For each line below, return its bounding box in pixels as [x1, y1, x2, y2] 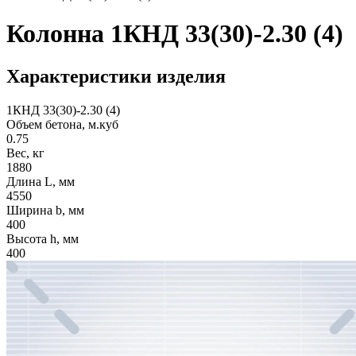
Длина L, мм [6, 174, 75, 188]
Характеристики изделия [6, 65, 226, 87]
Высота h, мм [6, 231, 79, 246]
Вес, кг [6, 145, 44, 160]
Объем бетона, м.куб [6, 117, 118, 131]
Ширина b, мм [6, 203, 84, 217]
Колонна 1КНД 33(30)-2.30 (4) [6, 19, 343, 48]
